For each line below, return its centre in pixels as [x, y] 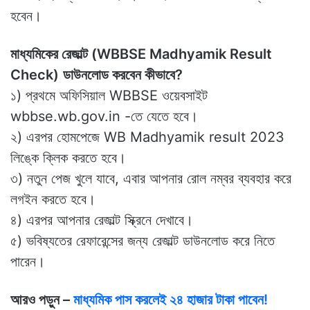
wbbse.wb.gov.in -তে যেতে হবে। [104, 116]
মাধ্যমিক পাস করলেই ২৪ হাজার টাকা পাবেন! [171, 299]
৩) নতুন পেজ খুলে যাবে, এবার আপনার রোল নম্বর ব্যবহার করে [151, 178]
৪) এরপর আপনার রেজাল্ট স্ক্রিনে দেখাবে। [102, 220]
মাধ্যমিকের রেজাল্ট [51, 54]
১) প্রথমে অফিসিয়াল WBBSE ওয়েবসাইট [109, 95]
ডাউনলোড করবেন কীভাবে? [123, 74]
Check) [35, 74]
